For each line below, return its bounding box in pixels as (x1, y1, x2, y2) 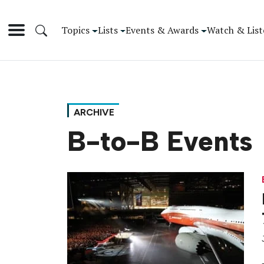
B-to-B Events (67, 125, 253, 159)
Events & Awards (126, 23, 199, 37)
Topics (61, 23, 90, 37)
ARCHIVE (74, 107, 114, 118)
